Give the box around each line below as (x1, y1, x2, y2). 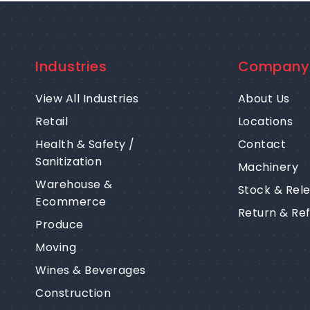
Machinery (237, 159, 299, 176)
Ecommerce (35, 194, 107, 210)
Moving (35, 239, 77, 256)
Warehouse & (35, 176, 113, 193)
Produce (35, 217, 84, 233)
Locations (237, 113, 293, 130)
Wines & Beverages (35, 262, 146, 279)
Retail (35, 113, 69, 130)
